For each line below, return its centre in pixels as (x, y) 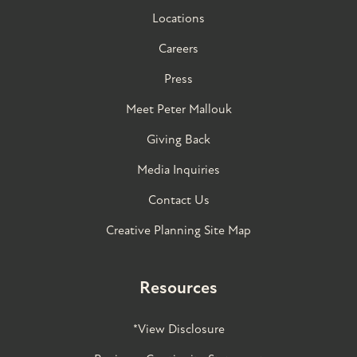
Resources (178, 287)
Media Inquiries (178, 169)
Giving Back (178, 139)
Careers (178, 48)
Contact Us (178, 200)
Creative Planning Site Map (178, 230)
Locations (178, 18)
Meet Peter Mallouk (178, 109)
